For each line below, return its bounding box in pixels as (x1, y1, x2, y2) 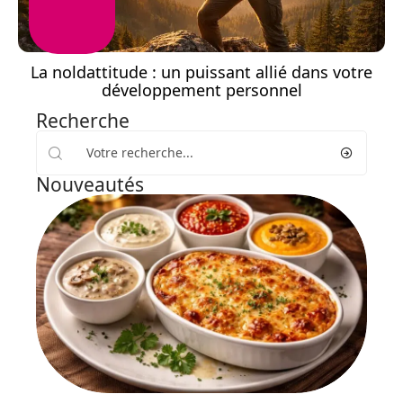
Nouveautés (36, 172, 144, 198)
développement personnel (101, 79, 302, 102)
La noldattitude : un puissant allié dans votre (31, 61, 372, 84)
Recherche (36, 108, 130, 134)
